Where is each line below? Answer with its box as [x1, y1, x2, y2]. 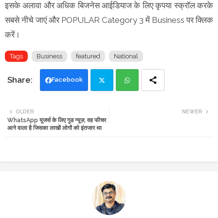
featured [76, 52, 100, 60]
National [114, 52, 138, 60]
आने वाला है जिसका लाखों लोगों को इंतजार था [7, 124, 102, 131]
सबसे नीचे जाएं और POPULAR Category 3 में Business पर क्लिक [5, 15, 213, 25]
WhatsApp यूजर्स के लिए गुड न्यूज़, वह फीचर [7, 116, 106, 124]
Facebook [52, 75, 83, 83]
